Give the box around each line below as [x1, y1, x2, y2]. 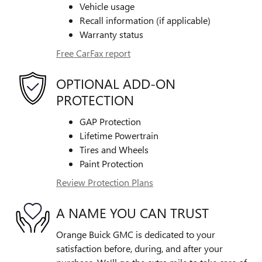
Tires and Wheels [80, 143, 149, 156]
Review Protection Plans [56, 175, 153, 188]
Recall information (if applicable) [80, 13, 211, 26]
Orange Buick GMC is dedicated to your [56, 227, 215, 240]
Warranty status [80, 27, 143, 40]
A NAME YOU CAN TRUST [56, 204, 209, 222]
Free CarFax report [56, 46, 130, 59]
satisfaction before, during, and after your [56, 242, 223, 254]
